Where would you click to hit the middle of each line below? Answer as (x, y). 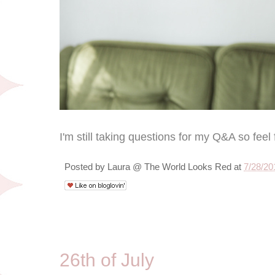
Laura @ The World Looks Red (169, 167)
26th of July (107, 260)
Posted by (86, 167)
